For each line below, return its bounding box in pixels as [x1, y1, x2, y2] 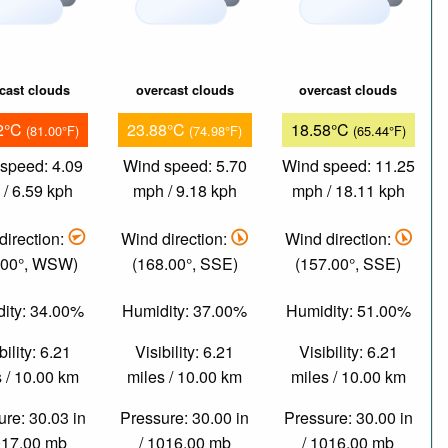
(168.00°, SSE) [131, 251, 238, 275]
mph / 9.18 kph [132, 179, 237, 203]
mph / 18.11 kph [291, 179, 405, 203]
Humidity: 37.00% [122, 299, 248, 323]
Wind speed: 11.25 [281, 154, 415, 178]
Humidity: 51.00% [285, 299, 411, 323]
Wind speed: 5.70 [122, 154, 247, 178]
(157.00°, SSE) [295, 251, 402, 275]
